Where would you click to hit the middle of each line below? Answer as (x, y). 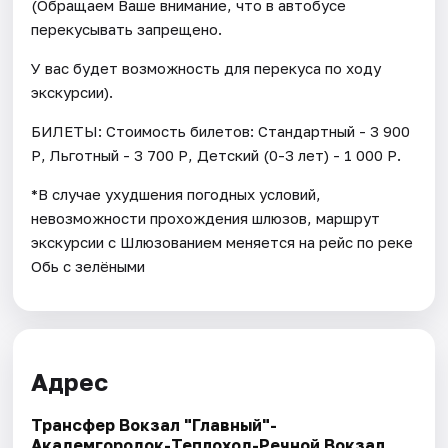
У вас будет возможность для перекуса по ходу (206, 67)
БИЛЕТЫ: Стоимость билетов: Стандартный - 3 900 (221, 130)
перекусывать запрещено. (127, 28)
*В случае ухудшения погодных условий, (176, 193)
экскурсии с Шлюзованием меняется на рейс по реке (222, 241)
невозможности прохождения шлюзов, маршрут (206, 217)
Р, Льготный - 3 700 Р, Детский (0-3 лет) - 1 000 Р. (216, 154)
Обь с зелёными (88, 265)
